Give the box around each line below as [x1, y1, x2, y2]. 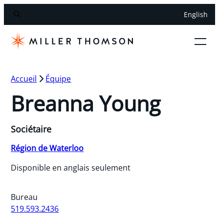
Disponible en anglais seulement [11, 162, 131, 173]
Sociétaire [11, 123, 52, 135]
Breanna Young [11, 89, 161, 117]
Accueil [11, 73, 37, 84]
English [183, 10, 208, 20]
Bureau [11, 191, 38, 202]
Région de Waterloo [11, 142, 84, 153]
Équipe [45, 73, 71, 84]
